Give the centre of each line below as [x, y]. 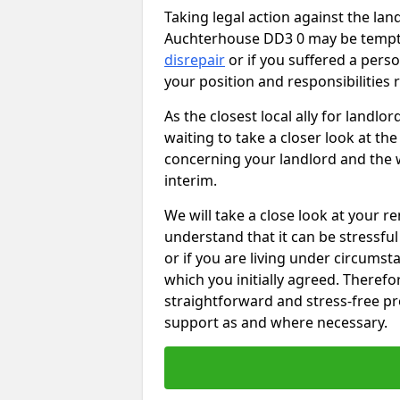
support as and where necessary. [276, 322]
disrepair [195, 60]
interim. [192, 180]
